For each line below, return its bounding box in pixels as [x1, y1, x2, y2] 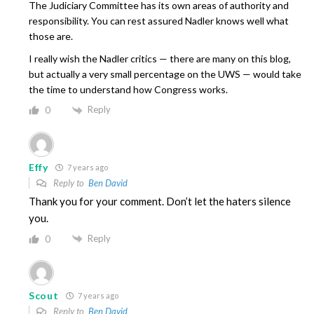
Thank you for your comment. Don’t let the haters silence [29, 194, 291, 207]
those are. [29, 30, 73, 43]
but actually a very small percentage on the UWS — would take [29, 68, 301, 81]
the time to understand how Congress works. [29, 83, 228, 96]
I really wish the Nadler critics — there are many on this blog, [29, 53, 291, 65]
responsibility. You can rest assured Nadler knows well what [29, 15, 289, 27]
